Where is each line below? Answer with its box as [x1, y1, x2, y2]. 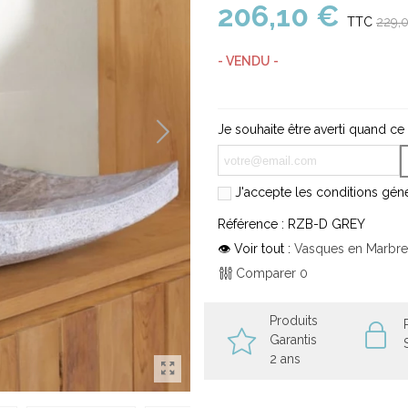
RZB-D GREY [288, 217, 365, 231]
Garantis [270, 332, 317, 347]
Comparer [236, 266, 296, 280]
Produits [270, 313, 318, 328]
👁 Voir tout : [218, 241, 291, 256]
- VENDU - [218, 54, 279, 68]
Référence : [218, 217, 284, 231]
